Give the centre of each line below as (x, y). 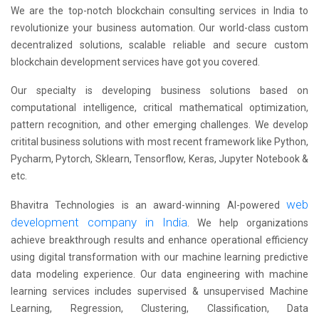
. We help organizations (248, 223)
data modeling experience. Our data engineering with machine (159, 274)
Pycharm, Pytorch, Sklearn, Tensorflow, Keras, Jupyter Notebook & (159, 159)
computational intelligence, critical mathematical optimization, (159, 108)
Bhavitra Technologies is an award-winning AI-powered (148, 205)
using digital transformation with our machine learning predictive (159, 257)
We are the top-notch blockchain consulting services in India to (159, 11)
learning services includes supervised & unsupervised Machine (159, 292)
